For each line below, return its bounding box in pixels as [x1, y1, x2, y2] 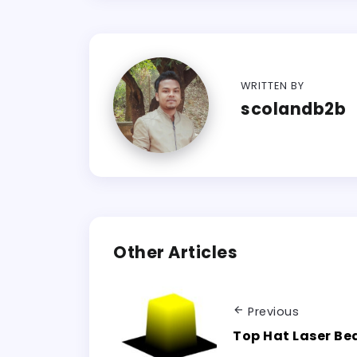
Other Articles [113, 240, 237, 264]
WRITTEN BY [241, 79, 304, 93]
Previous [248, 303, 299, 320]
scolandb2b [241, 97, 346, 121]
